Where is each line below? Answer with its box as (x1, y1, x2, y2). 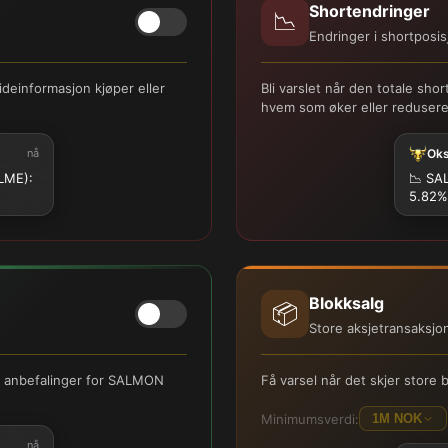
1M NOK (372, 411, 422, 426)
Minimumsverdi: (261, 410, 359, 427)
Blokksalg (309, 292, 384, 313)
